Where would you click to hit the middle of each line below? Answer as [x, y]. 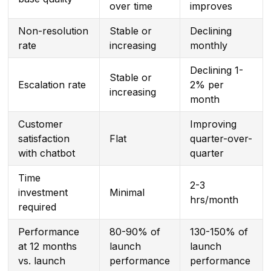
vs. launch [41, 261]
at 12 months [47, 247]
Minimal [127, 193]
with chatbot [46, 153]
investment [43, 193]
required [37, 207]
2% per [207, 85]
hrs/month [214, 200]
